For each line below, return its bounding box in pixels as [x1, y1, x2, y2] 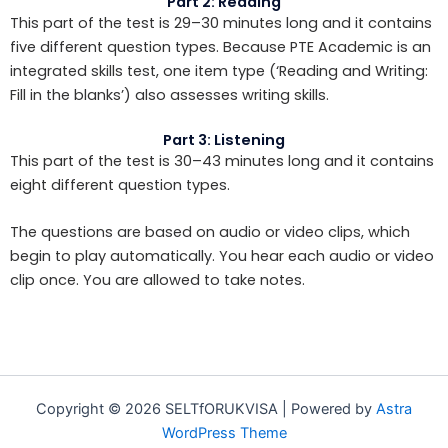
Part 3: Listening [163, 129, 285, 150]
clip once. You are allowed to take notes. [10, 270, 305, 291]
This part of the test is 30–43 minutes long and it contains [10, 150, 434, 171]
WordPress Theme [161, 424, 287, 443]
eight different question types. [10, 174, 230, 195]
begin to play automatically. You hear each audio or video [10, 246, 434, 267]
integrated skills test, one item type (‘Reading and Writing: [10, 61, 428, 82]
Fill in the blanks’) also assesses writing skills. [10, 85, 329, 106]
